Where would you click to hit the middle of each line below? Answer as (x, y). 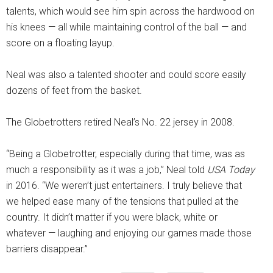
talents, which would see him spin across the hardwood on (130, 12)
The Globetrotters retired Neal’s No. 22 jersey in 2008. (120, 122)
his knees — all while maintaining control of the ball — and (126, 27)
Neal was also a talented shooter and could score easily (126, 75)
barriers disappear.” (47, 249)
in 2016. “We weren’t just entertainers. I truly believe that (124, 186)
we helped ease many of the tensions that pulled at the (122, 202)
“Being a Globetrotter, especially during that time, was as (126, 154)
